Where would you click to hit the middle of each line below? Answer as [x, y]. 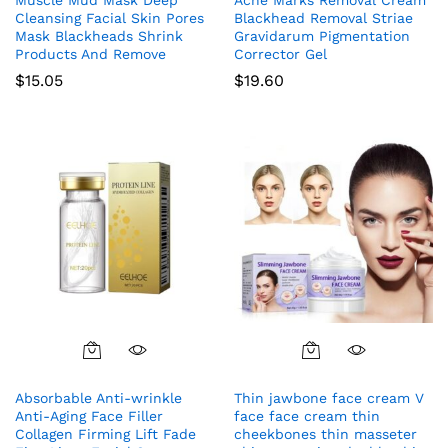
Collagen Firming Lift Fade [105, 433]
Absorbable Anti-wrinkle [98, 397]
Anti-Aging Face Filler [89, 415]
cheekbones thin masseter [325, 433]
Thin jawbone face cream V [329, 397]
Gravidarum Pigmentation [322, 35]
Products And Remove [90, 53]
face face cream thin [307, 415]
